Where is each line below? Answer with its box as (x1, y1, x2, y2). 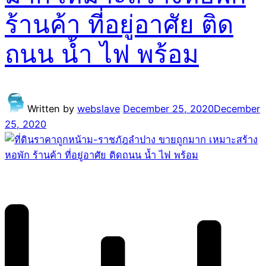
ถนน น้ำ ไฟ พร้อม (5, 38, 199, 69)
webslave (77, 102, 120, 115)
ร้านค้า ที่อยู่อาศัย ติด (5, 8, 233, 39)
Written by (27, 102, 77, 115)
